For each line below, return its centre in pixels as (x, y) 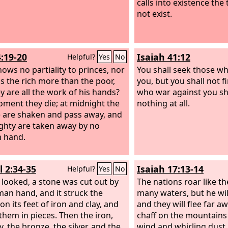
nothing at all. (163, 103)
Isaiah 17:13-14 (170, 169)
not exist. (154, 13)
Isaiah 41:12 (164, 57)
